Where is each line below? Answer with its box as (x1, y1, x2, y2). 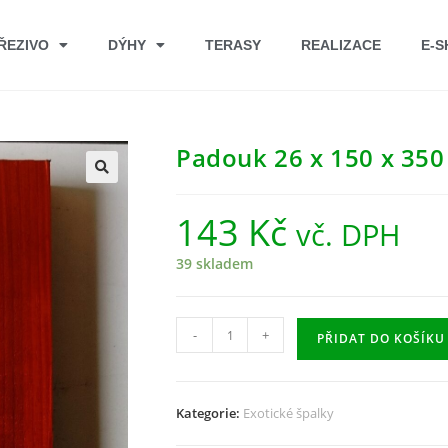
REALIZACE (300, 37, 381, 53)
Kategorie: (176, 404, 243, 422)
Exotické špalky (243, 404, 334, 422)
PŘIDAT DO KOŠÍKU (317, 330, 445, 347)
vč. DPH (296, 215, 400, 254)
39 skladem (176, 254, 253, 273)
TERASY (204, 37, 261, 53)
